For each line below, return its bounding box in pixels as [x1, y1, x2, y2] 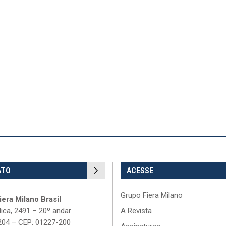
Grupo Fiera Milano [121, 191, 183, 200]
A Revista [121, 206, 152, 215]
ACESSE [127, 166, 153, 175]
